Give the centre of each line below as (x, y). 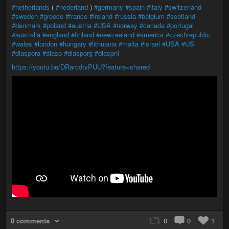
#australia (26, 35)
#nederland (72, 7)
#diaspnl (107, 53)
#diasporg (78, 53)
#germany (109, 7)
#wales (22, 44)
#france (76, 16)
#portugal (180, 25)
